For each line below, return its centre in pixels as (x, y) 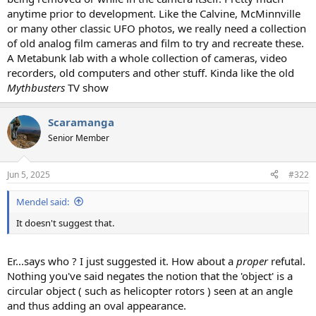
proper (252, 261)
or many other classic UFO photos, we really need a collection (157, 28)
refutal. (287, 261)
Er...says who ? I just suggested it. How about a (122, 261)
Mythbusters (36, 87)
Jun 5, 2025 (29, 174)
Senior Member (79, 138)
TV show (87, 87)
